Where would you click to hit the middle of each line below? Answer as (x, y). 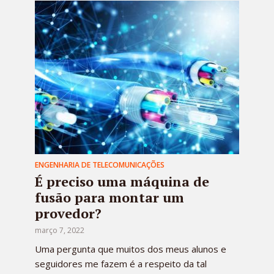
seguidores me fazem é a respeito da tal (121, 263)
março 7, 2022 (60, 230)
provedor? (68, 213)
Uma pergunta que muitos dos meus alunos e (131, 249)
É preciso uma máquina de (122, 181)
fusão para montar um (109, 197)
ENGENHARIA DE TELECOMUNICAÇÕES (100, 165)
